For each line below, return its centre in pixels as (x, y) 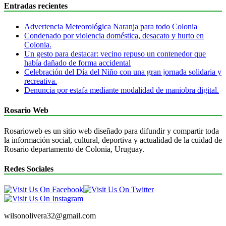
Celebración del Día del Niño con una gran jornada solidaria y (123, 72)
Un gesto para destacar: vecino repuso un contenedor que (115, 54)
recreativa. (41, 81)
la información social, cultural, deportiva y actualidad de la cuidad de (113, 140)
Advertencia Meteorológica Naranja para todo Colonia (111, 27)
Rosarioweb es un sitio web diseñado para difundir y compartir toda (111, 131)
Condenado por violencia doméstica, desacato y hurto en (114, 36)
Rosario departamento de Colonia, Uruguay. (74, 149)
